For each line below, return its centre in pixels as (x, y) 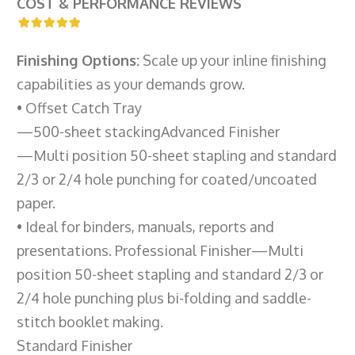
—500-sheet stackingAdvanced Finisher (148, 131)
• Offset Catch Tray (79, 107)
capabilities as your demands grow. (131, 84)
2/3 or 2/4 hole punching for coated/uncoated (167, 179)
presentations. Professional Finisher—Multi (160, 250)
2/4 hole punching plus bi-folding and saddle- (164, 298)
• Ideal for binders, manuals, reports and (145, 226)
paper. (36, 202)
